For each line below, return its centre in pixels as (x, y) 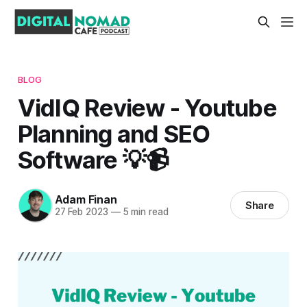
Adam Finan (86, 200)
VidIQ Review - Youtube (147, 107)
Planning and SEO (114, 133)
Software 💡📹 (93, 159)
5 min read (144, 212)
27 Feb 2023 (81, 212)
